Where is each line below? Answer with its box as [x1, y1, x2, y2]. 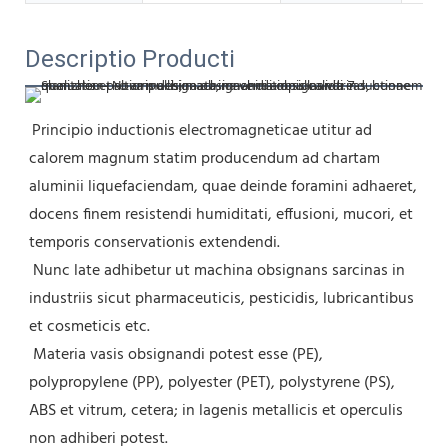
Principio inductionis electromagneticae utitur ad [32, 117, 372, 144]
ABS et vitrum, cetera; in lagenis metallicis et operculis [29, 397, 403, 424]
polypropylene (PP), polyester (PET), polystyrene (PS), [29, 369, 395, 396]
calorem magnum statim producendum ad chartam [29, 145, 380, 172]
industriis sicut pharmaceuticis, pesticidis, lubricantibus [29, 285, 414, 312]
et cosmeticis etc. [29, 313, 150, 340]
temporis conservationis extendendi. [29, 229, 280, 256]
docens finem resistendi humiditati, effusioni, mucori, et [29, 201, 413, 228]
